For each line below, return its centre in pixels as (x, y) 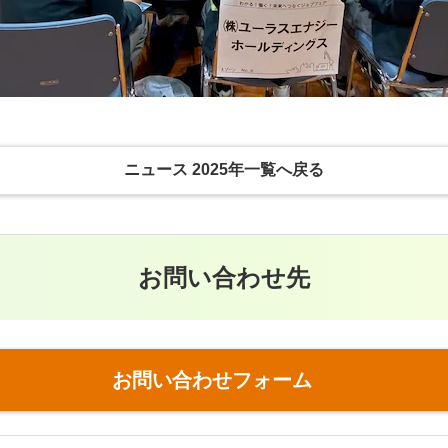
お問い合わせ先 (224, 277)
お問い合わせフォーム (211, 380)
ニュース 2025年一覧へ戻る (223, 170)
